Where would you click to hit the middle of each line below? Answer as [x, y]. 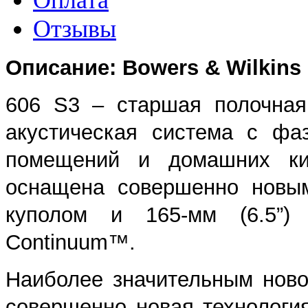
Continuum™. [70, 242]
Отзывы [75, 29]
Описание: [64, 67]
